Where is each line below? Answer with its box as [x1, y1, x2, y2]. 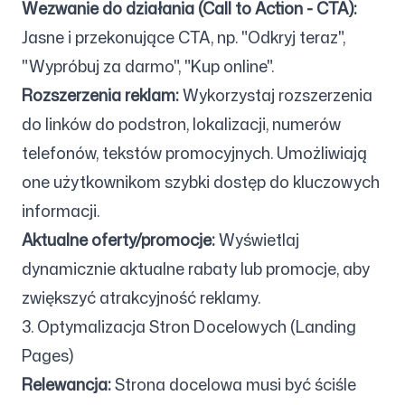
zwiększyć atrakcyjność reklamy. [22, 286, 260, 309]
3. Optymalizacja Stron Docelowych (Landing [22, 315, 356, 338]
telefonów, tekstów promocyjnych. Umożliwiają [22, 141, 367, 165]
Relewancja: [22, 372, 111, 396]
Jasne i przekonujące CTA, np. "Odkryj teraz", [22, 25, 345, 49]
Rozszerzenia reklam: [22, 83, 179, 107]
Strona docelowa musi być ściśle [111, 372, 356, 396]
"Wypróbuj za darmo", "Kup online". [22, 54, 274, 78]
